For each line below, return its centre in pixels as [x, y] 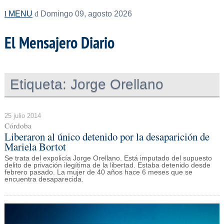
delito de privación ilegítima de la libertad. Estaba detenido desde [107, 165]
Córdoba [18, 125]
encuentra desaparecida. [44, 179]
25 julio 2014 [22, 115]
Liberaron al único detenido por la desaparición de [107, 136]
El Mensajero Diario [59, 42]
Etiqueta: [38, 84]
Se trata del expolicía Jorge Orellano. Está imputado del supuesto [108, 158]
